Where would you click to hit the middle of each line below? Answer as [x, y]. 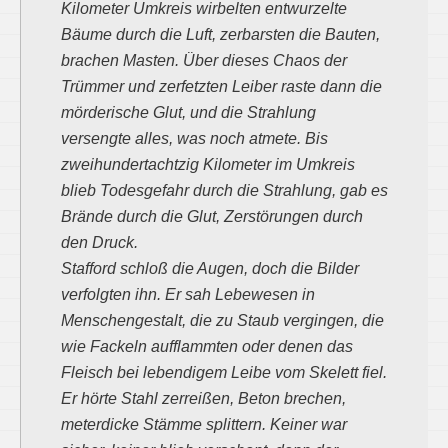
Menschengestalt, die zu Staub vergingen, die [222, 320]
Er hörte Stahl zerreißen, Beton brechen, [203, 398]
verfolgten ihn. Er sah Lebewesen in [188, 294]
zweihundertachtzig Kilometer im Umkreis [208, 164]
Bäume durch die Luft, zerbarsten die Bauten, [220, 34]
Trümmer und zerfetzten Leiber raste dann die [221, 86]
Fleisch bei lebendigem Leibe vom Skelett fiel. [224, 372]
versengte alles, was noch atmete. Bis [194, 138]
